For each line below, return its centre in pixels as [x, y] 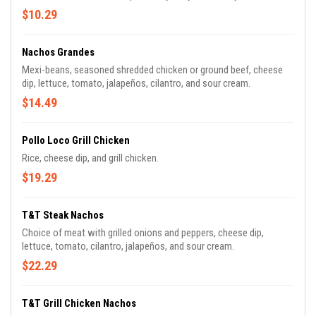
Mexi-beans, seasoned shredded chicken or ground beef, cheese [152, 70]
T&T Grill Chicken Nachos [79, 303]
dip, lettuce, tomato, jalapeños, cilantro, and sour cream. [136, 83]
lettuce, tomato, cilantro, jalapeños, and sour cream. [128, 246]
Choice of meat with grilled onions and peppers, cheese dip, [143, 233]
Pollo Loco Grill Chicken [76, 140]
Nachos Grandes [58, 52]
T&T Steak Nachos [63, 215]
